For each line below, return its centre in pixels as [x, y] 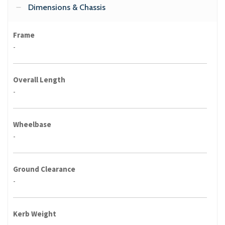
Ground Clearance [44, 169]
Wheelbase [32, 125]
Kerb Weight [35, 214]
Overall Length [39, 80]
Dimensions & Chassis [67, 8]
